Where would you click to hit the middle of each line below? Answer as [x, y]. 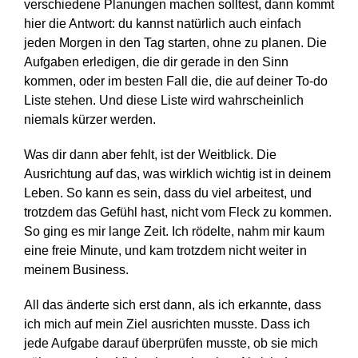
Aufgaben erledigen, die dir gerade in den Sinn [156, 62]
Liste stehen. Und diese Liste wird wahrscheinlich [164, 100]
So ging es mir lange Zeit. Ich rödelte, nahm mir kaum [174, 231]
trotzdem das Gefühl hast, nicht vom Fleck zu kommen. [178, 212]
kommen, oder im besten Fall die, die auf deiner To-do [176, 81]
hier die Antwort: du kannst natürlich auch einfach [163, 23]
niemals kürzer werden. [90, 119]
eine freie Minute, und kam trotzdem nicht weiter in [165, 250]
